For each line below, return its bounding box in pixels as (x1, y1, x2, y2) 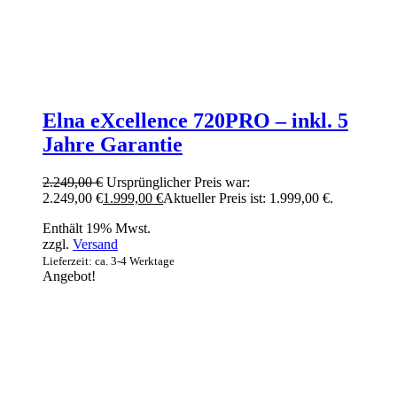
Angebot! (43, 268, 96, 284)
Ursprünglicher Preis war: (106, 174, 250, 190)
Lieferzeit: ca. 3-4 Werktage (43, 253, 175, 268)
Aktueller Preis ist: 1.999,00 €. (163, 190, 333, 206)
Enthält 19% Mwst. (43, 220, 151, 236)
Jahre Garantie (43, 132, 183, 156)
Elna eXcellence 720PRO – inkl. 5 (43, 108, 348, 132)
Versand (73, 236, 118, 252)
